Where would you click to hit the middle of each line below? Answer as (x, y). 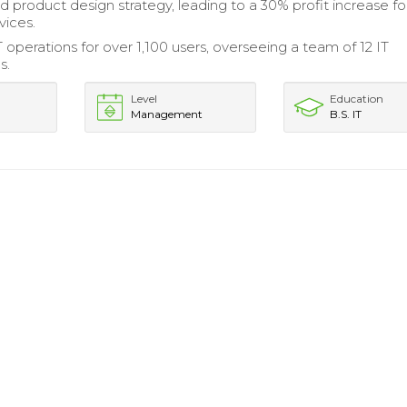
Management (166, 114)
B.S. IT (346, 114)
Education (357, 99)
